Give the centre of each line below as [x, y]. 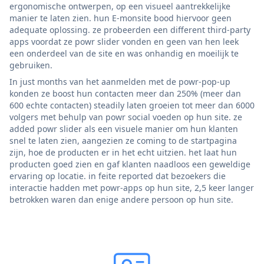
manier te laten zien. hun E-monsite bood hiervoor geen [121, 18]
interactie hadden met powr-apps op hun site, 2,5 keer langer [132, 188]
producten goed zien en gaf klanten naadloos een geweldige [130, 164]
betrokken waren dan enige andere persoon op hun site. [121, 200]
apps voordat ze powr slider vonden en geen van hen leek [124, 42]
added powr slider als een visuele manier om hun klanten [124, 129]
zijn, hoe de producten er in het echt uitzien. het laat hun [123, 153]
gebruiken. [31, 65]
